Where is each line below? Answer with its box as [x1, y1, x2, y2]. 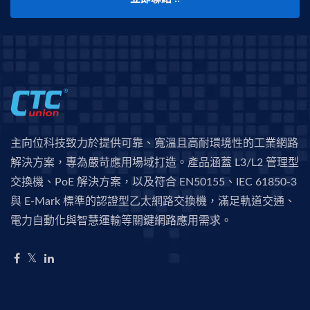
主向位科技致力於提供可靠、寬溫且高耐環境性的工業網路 [10, 138, 298, 149]
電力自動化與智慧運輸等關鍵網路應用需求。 [10, 215, 232, 227]
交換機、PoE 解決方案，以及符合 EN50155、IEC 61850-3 [10, 176, 297, 188]
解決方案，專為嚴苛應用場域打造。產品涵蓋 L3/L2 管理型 [10, 157, 299, 169]
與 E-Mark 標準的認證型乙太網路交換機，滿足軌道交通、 [10, 196, 295, 208]
